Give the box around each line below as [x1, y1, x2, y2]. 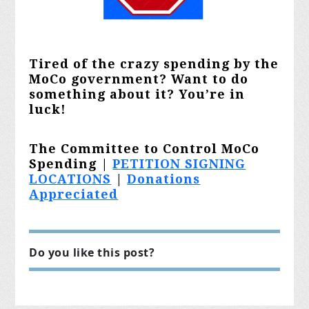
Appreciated [29, 186, 119, 201]
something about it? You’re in [29, 86, 246, 101]
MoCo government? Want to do [29, 71, 249, 86]
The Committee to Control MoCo [29, 141, 260, 156]
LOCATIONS [29, 171, 112, 186]
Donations [127, 171, 201, 186]
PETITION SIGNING [112, 156, 246, 171]
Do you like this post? [29, 244, 155, 260]
